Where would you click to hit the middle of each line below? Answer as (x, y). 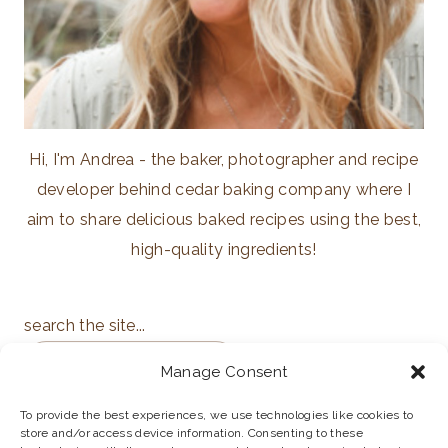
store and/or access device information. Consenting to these (191, 433)
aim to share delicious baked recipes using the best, (224, 219)
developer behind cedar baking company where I (224, 189)
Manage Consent (224, 372)
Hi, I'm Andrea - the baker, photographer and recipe (224, 159)
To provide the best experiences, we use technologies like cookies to (217, 415)
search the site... (85, 325)
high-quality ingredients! (224, 249)
